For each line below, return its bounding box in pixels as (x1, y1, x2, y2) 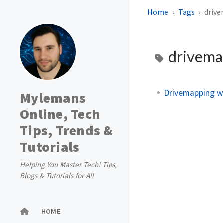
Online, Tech (20, 105, 100, 123)
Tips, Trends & (20, 121, 113, 139)
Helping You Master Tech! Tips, (20, 160, 117, 169)
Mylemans (20, 89, 86, 107)
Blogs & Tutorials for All (20, 171, 94, 180)
